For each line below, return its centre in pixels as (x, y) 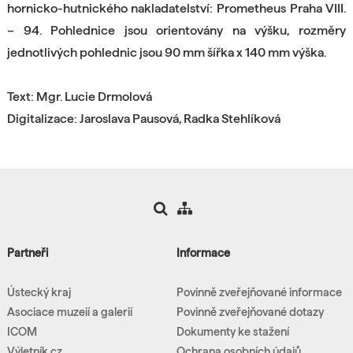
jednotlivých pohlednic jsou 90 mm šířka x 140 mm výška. (166, 52)
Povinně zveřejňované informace (259, 292)
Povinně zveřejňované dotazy (250, 312)
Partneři (27, 253)
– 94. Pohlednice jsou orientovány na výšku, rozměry (176, 30)
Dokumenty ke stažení (233, 331)
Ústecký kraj (39, 292)
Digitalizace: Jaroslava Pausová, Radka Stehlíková (143, 118)
